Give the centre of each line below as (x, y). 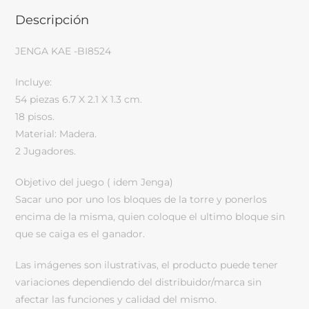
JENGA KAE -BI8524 (63, 51)
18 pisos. (35, 116)
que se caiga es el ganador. (80, 233)
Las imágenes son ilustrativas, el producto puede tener (147, 265)
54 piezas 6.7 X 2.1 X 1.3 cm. (79, 99)
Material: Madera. (56, 133)
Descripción (52, 20)
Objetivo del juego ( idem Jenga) (94, 182)
